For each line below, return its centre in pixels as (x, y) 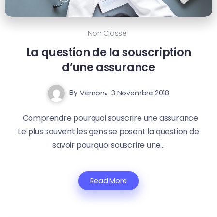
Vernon (93, 93)
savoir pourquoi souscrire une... (108, 145)
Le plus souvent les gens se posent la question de (108, 131)
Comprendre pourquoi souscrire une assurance (108, 118)
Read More (108, 180)
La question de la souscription (108, 52)
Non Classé (107, 33)
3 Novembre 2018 (140, 93)
